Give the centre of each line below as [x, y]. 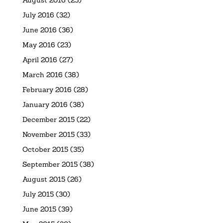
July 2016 [38, 15]
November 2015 [48, 134]
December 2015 [48, 119]
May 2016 [39, 45]
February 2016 [47, 89]
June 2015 [39, 209]
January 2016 [45, 104]
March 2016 [42, 74]
